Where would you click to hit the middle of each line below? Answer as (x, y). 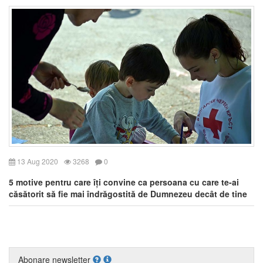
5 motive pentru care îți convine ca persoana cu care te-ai (124, 182)
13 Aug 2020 (37, 161)
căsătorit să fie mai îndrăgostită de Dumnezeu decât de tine (128, 193)
